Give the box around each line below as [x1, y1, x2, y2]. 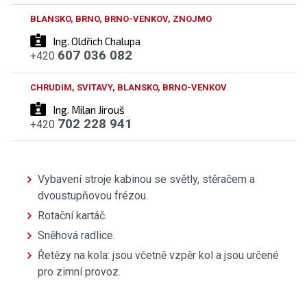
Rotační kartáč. [38, 208, 107, 222]
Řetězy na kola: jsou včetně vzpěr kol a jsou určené [38, 248, 279, 262]
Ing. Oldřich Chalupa [52, 35, 140, 48]
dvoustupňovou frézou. [38, 188, 148, 202]
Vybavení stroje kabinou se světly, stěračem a [38, 172, 255, 186]
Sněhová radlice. [38, 228, 115, 242]
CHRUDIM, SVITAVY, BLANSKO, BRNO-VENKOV [30, 82, 228, 93]
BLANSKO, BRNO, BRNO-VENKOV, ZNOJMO [30, 14, 212, 25]
